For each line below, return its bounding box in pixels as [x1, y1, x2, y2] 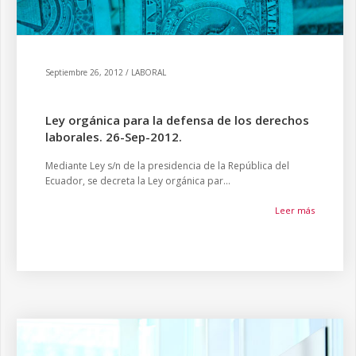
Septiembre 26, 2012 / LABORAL [45, 67, 166, 78]
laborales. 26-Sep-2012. [45, 129, 182, 145]
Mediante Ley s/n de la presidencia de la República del [45, 159, 289, 172]
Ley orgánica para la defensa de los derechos [45, 112, 309, 128]
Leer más [275, 204, 315, 216]
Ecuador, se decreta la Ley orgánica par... [45, 174, 230, 188]
